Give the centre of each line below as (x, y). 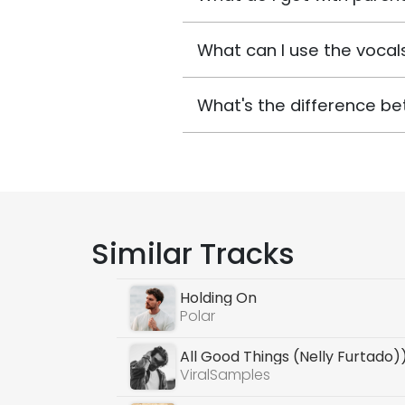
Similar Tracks (193, 254)
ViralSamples (226, 375)
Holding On (219, 298)
